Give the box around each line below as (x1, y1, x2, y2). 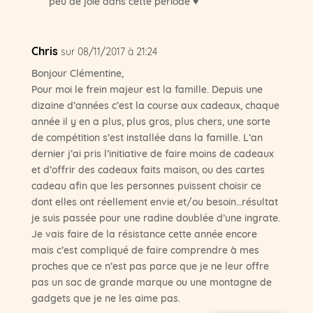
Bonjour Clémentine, (31, 65, 124, 80)
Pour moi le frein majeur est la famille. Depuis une (31, 81, 263, 96)
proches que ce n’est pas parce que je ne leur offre (31, 258, 269, 272)
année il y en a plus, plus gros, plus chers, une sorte (31, 113, 270, 128)
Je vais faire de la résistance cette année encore (31, 226, 257, 240)
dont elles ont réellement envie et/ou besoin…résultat (31, 194, 278, 208)
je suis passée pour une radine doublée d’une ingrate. (31, 210, 280, 224)
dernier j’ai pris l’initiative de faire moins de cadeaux (31, 145, 274, 160)
